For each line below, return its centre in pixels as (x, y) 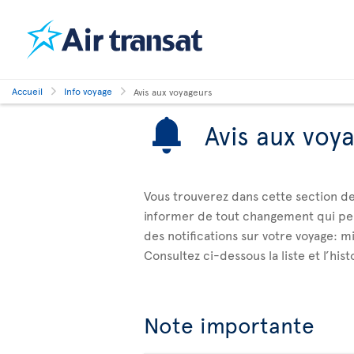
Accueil (27, 91)
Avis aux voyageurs (173, 91)
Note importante (229, 324)
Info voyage (88, 91)
